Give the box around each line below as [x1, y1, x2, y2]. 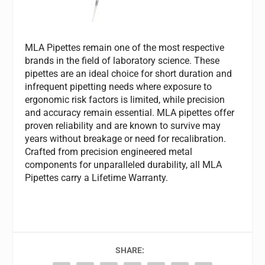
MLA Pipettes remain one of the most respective [25, 42, 225, 54]
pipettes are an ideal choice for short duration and [25, 68, 232, 80]
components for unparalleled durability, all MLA [25, 159, 222, 171]
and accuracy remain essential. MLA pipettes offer [25, 107, 235, 119]
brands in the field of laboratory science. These [25, 55, 220, 67]
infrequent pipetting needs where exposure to [25, 81, 212, 93]
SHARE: [115, 245, 144, 256]
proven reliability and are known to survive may [25, 120, 221, 132]
